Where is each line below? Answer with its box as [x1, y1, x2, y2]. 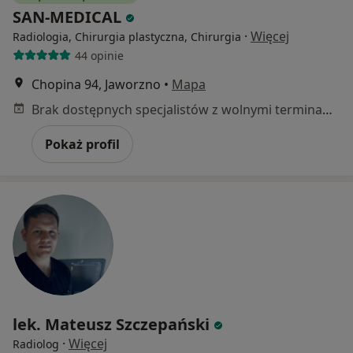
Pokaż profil [45, 136, 120, 154]
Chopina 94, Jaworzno [32, 76, 161, 94]
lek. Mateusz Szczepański [13, 314, 210, 336]
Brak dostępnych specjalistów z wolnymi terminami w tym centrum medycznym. [322, 101, 333, 119]
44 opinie [74, 47, 124, 63]
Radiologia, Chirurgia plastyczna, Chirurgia [13, 29, 241, 45]
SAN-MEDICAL [13, 6, 125, 28]
